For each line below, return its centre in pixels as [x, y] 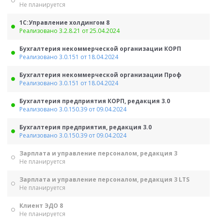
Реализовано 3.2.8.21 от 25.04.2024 [70, 31]
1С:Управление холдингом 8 [64, 23]
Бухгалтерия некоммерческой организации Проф [100, 75]
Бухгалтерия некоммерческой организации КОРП [100, 49]
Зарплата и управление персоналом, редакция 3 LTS [104, 179]
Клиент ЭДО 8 [41, 206]
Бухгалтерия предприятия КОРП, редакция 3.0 [95, 101]
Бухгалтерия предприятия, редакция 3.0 [85, 127]
